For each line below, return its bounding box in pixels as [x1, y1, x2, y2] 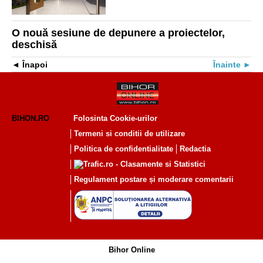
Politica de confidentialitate [74, 144, 173, 154]
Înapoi [22, 60, 48, 70]
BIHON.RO [12, 114, 49, 123]
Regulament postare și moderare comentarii [74, 175, 234, 184]
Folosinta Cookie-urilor [73, 114, 157, 123]
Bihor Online [108, 245, 155, 255]
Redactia [180, 144, 211, 154]
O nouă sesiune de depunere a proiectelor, [12, 27, 225, 39]
